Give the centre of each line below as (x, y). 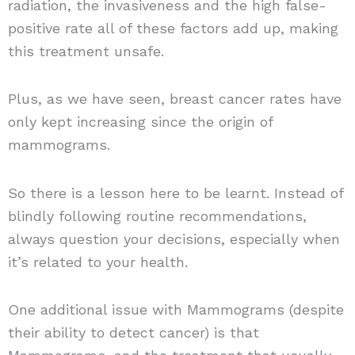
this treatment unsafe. (86, 51)
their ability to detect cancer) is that (133, 333)
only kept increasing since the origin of (140, 122)
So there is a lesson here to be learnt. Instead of (175, 193)
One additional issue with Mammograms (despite (176, 310)
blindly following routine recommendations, (157, 216)
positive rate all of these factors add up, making (173, 28)
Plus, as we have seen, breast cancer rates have (174, 99)
